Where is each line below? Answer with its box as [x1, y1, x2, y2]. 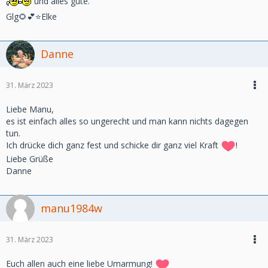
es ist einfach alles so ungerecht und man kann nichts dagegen [6, 115, 248, 127]
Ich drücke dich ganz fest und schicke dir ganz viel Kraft [6, 139, 221, 151]
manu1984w [41, 201, 102, 215]
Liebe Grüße [6, 153, 53, 165]
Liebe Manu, [6, 103, 54, 115]
